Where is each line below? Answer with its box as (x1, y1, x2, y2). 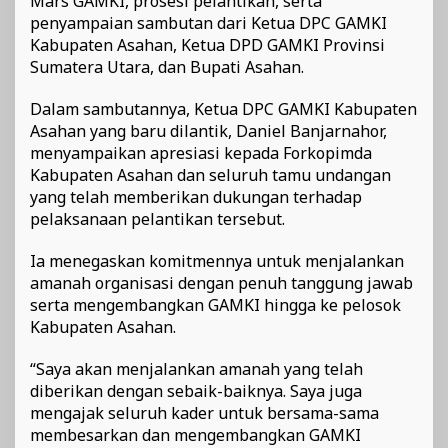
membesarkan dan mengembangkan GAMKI (30, 423, 361, 446)
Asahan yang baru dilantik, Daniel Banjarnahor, (30, 119, 387, 142)
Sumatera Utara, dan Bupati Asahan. (30, 55, 304, 78)
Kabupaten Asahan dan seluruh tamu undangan (30, 163, 391, 186)
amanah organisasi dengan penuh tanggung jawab (30, 271, 413, 294)
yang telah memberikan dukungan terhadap (30, 185, 362, 208)
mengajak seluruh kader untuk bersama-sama (30, 401, 379, 424)
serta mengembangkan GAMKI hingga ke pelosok (30, 293, 401, 316)
